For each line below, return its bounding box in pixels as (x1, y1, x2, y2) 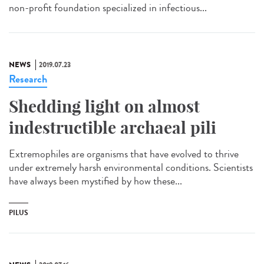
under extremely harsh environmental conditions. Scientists (9, 160, 253, 176)
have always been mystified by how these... (9, 173, 182, 189)
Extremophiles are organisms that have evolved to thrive (9, 146, 239, 162)
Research (9, 71, 47, 87)
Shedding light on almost (9, 96, 200, 117)
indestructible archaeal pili (9, 117, 216, 138)
